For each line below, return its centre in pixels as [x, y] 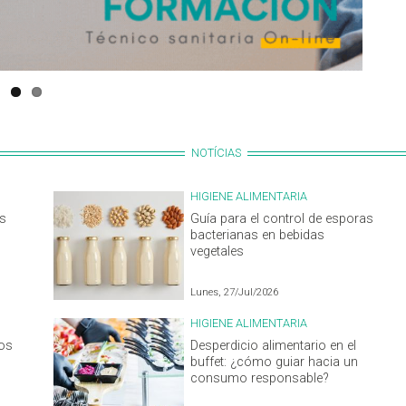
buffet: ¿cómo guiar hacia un [275, 362]
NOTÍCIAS [216, 152]
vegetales [217, 251]
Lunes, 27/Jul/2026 [235, 292]
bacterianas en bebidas [258, 235]
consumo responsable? [260, 378]
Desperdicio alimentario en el [274, 345]
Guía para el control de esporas [282, 218]
